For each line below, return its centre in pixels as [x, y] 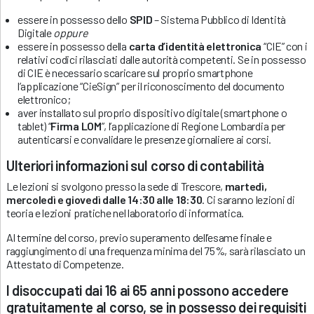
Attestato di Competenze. [65, 264]
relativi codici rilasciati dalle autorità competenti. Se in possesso [162, 59]
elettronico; [44, 99]
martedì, [246, 186]
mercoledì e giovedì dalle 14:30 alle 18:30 [104, 199]
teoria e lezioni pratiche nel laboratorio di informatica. [125, 212]
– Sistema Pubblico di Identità [220, 19]
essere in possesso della [73, 46]
